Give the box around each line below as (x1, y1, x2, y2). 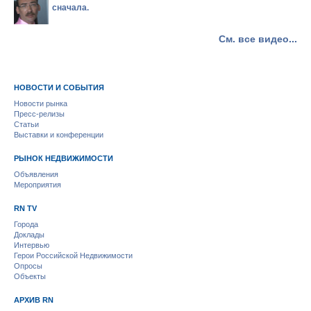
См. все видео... (219, 31, 297, 45)
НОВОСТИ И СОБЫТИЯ (14, 83, 104, 92)
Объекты (14, 272, 46, 280)
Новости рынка (14, 99, 67, 108)
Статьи (14, 120, 39, 128)
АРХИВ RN (14, 296, 53, 304)
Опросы (14, 262, 42, 270)
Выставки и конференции (14, 131, 103, 139)
